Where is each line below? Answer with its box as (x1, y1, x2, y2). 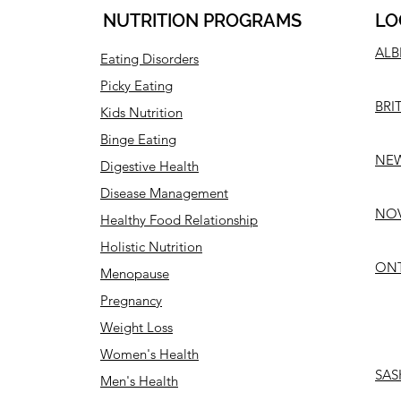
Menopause (100, 265, 169, 282)
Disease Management (100, 184, 228, 201)
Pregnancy (100, 292, 162, 309)
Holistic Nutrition (100, 238, 202, 255)
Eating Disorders (100, 50, 199, 67)
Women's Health (100, 346, 199, 363)
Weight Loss (100, 319, 173, 336)
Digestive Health (100, 158, 199, 175)
